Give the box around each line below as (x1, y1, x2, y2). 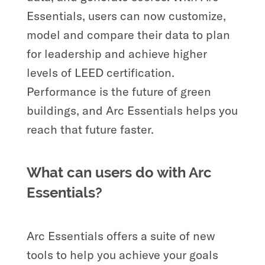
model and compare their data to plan (26, 27, 230, 42)
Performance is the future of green (26, 83, 211, 99)
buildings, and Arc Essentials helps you (26, 102, 238, 118)
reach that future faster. (26, 121, 154, 137)
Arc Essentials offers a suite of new (26, 228, 215, 243)
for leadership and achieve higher (26, 46, 207, 61)
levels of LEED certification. (26, 64, 174, 80)
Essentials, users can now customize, (26, 8, 226, 23)
